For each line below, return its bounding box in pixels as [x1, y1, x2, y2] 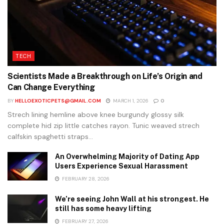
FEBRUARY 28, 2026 [60, 175, 109, 182]
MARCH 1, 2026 [111, 97, 148, 104]
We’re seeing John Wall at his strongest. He [55, 194, 209, 203]
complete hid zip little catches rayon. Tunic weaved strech [7, 120, 199, 130]
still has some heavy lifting [55, 204, 151, 212]
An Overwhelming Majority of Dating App [55, 152, 199, 160]
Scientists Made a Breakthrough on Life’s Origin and [7, 71, 202, 81]
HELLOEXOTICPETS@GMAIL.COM [15, 97, 101, 104]
